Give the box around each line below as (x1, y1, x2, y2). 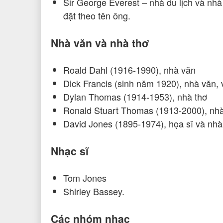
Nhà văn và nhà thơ (51, 35, 149, 51)
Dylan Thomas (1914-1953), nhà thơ (63, 90, 207, 104)
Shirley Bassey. (63, 185, 124, 198)
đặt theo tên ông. (63, 9, 130, 22)
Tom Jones (63, 171, 107, 185)
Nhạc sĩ (51, 143, 89, 159)
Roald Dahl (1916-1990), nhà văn (63, 63, 196, 77)
